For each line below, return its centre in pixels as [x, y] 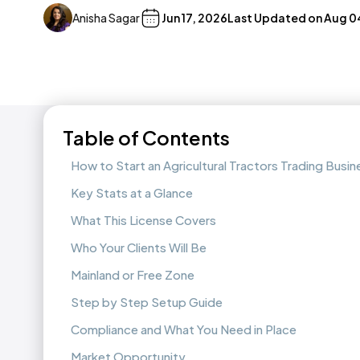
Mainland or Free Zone [133, 274]
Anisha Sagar [106, 18]
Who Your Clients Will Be [139, 247]
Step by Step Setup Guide [147, 302]
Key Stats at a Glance [132, 192]
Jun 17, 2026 [194, 18]
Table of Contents [146, 137]
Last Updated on [276, 18]
